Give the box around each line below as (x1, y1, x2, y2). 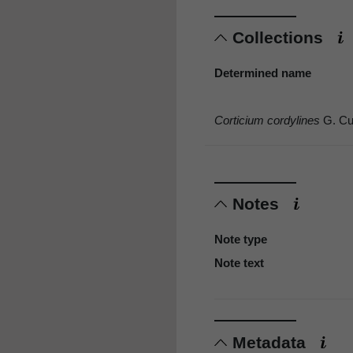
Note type (214, 232, 267, 247)
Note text (214, 256, 264, 270)
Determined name (214, 66, 311, 80)
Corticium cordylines (214, 113, 320, 128)
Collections (232, 28, 328, 47)
